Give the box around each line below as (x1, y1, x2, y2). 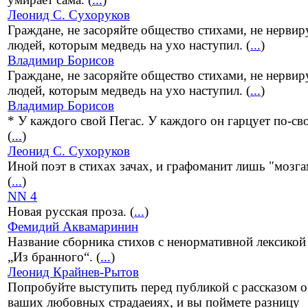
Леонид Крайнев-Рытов (8, 265, 139, 280)
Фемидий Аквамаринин (8, 219, 138, 234)
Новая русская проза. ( (8, 204, 134, 219)
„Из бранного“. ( (8, 250, 100, 265)
